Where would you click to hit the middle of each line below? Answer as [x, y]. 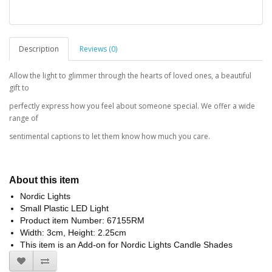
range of [24, 118]
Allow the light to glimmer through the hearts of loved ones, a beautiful [130, 76]
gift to [19, 88]
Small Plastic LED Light [64, 209]
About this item [44, 180]
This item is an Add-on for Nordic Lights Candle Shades [126, 245]
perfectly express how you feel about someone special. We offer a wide [132, 106]
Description [39, 49]
